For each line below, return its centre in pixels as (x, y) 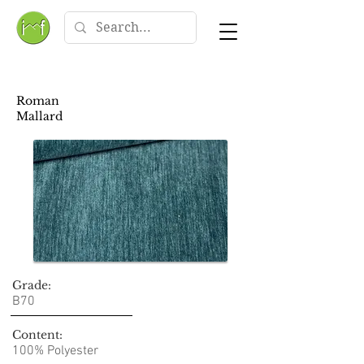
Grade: (32, 285)
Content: (37, 335)
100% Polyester (55, 351)
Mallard (39, 116)
